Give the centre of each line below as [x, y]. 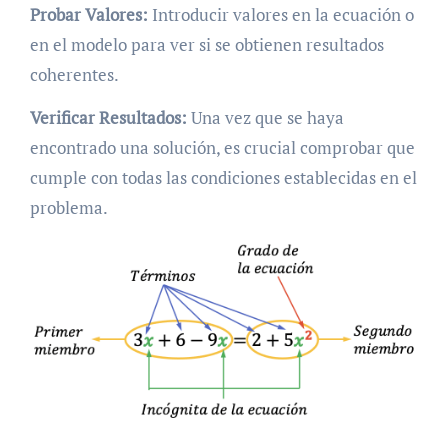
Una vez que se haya [265, 118]
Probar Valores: [88, 15]
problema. [68, 208]
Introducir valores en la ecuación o [280, 15]
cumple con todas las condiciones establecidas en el [223, 178]
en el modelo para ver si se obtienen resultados [206, 45]
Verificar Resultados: [108, 118]
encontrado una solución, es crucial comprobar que [222, 148]
